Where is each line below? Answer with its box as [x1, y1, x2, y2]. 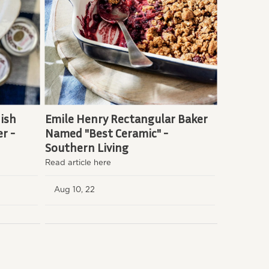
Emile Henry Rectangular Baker [44, 110, 208, 125]
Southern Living [44, 139, 128, 154]
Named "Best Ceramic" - [44, 125, 168, 140]
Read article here [44, 159, 111, 167]
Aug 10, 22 [53, 186, 100, 194]
